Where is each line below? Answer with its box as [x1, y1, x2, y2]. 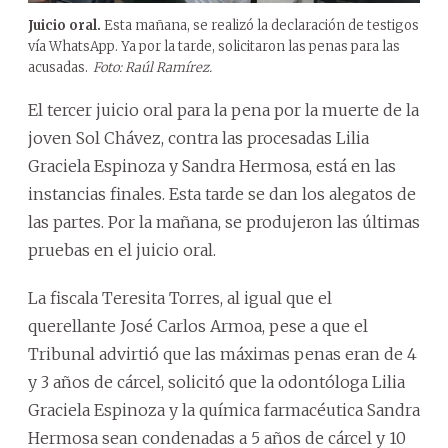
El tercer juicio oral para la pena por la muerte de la [28, 99, 419, 120]
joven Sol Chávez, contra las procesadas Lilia [28, 127, 369, 148]
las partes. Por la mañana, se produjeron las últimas [28, 211, 420, 232]
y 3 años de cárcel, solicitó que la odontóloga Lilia [28, 371, 405, 392]
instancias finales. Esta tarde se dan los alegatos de [28, 183, 416, 204]
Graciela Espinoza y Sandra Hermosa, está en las [28, 155, 396, 176]
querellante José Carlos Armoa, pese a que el [28, 315, 368, 336]
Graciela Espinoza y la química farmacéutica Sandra [28, 399, 420, 420]
